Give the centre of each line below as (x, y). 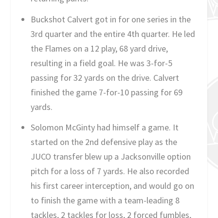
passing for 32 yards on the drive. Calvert (105, 77)
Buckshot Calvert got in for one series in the (110, 19)
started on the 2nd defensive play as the (104, 142)
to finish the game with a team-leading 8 (105, 200)
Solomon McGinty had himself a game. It (104, 127)
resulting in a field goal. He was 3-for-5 (101, 63)
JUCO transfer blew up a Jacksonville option (110, 157)
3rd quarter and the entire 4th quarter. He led (113, 34)
